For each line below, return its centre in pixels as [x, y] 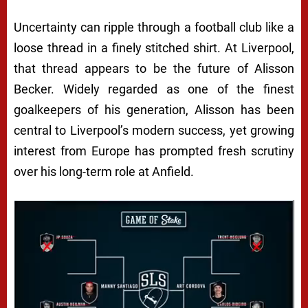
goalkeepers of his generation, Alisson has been [154, 109]
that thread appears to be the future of [134, 68]
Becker [32, 89]
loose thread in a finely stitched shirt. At [128, 47]
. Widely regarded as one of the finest [173, 89]
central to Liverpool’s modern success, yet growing [154, 130]
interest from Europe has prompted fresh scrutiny [154, 151]
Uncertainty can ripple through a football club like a [154, 27]
